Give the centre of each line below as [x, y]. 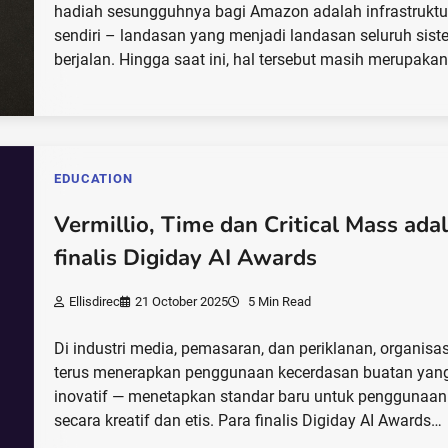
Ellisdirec [95, 302]
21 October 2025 [182, 302]
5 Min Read [278, 302]
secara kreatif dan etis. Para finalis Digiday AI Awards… [248, 421]
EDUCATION [93, 179]
